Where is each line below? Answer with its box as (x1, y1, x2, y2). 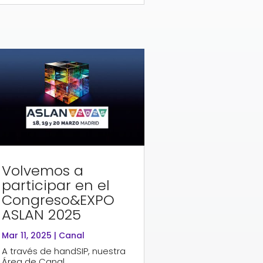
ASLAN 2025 (1, 204, 81, 224)
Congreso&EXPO (1, 190, 114, 210)
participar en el (1, 175, 110, 195)
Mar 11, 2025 (1, 229, 52, 241)
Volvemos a (1, 160, 83, 180)
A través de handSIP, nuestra (1, 244, 126, 257)
